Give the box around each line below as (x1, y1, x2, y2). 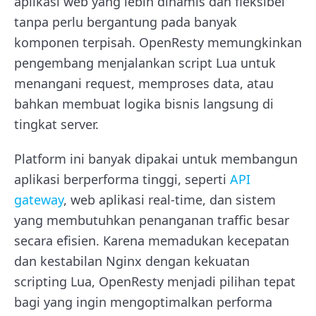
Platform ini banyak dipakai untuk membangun (14, 150, 298, 167)
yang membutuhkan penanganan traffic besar (14, 211, 289, 229)
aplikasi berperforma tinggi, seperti (14, 170, 230, 188)
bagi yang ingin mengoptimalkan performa (14, 293, 272, 310)
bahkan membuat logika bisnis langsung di (14, 95, 274, 112)
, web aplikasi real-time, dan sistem (63, 190, 276, 208)
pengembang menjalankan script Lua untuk (14, 54, 276, 71)
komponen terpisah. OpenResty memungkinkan (14, 33, 302, 51)
